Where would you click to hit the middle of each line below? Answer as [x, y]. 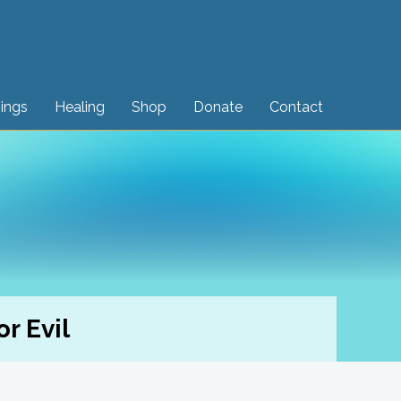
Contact [296, 107]
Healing [80, 107]
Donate [218, 107]
